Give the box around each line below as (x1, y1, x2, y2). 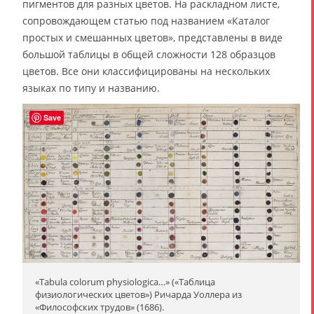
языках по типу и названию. (22, 81, 160, 95)
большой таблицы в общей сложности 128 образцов (22, 48, 275, 62)
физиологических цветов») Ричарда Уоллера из (35, 287, 242, 301)
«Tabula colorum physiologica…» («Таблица (35, 275, 215, 288)
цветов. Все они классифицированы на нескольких (22, 64, 270, 78)
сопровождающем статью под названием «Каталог (22, 14, 270, 28)
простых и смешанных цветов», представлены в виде (22, 31, 282, 45)
